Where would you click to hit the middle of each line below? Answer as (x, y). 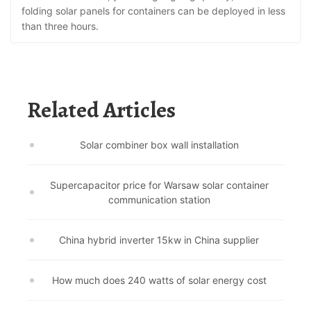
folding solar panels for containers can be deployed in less (153, 11)
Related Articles (108, 110)
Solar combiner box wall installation (159, 145)
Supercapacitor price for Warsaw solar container (159, 185)
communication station (159, 200)
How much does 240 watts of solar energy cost (159, 280)
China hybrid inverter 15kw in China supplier (159, 240)
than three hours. (60, 26)
